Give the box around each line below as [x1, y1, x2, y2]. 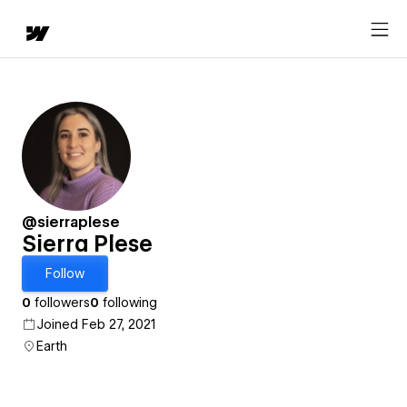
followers [31, 295, 90, 310]
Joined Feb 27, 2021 [36, 317, 155, 332]
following [99, 295, 157, 310]
